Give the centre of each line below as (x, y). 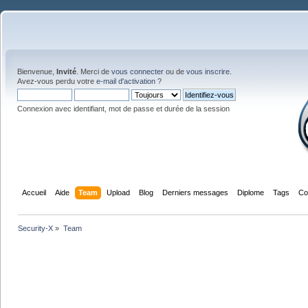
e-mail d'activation (126, 81)
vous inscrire (208, 71)
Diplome (251, 192)
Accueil (34, 192)
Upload (119, 192)
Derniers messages (196, 192)
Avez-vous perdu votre (57, 81)
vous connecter (137, 71)
